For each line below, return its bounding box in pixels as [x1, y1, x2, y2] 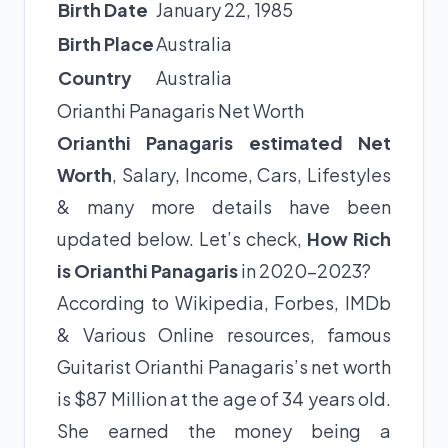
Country [58, 65, 132, 89]
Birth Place [58, 31, 154, 55]
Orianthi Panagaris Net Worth [57, 98, 304, 122]
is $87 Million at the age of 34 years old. [57, 386, 391, 410]
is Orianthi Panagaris [57, 258, 238, 282]
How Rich [307, 226, 391, 250]
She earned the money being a [57, 418, 391, 442]
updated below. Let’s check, [57, 226, 307, 250]
